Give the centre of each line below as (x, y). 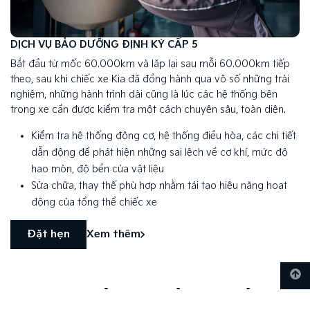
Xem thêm (113, 234)
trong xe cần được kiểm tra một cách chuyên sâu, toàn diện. (148, 110)
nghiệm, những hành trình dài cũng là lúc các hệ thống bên (144, 95)
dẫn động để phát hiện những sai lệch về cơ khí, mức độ (159, 153)
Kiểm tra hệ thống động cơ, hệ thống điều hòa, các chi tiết (164, 136)
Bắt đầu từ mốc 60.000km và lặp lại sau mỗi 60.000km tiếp (150, 64)
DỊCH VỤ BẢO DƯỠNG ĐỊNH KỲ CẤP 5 (104, 44)
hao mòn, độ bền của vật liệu (98, 170)
